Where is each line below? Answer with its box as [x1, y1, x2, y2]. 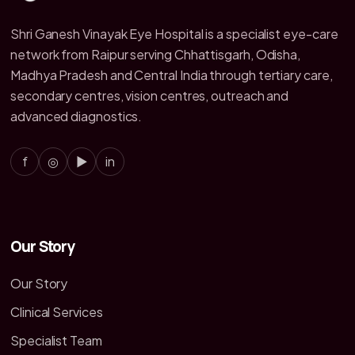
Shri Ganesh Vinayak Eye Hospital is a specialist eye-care [10, 25, 338, 43]
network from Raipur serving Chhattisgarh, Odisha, [10, 46, 301, 63]
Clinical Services [10, 303, 103, 320]
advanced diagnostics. [10, 108, 143, 125]
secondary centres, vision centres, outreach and [10, 87, 289, 105]
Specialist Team [10, 331, 102, 349]
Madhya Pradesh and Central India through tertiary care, [10, 67, 333, 84]
